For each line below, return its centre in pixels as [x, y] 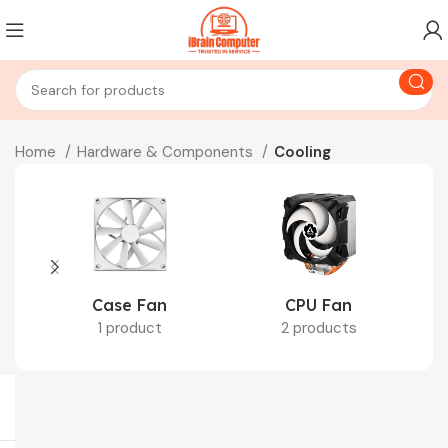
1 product [129, 328]
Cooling [302, 152]
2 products [318, 328]
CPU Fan [318, 305]
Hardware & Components [167, 152]
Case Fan [129, 305]
